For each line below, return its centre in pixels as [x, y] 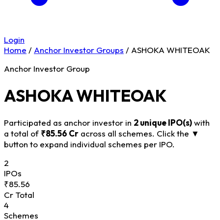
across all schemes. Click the [135, 133]
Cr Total [19, 194]
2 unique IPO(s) [163, 122]
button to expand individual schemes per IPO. [89, 144]
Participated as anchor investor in [69, 122]
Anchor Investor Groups [79, 50]
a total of [22, 133]
